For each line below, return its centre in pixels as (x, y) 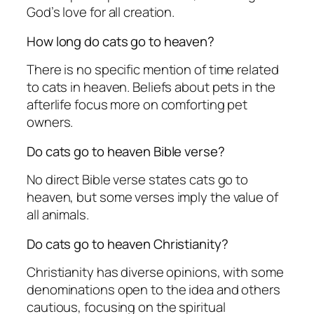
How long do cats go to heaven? (121, 41)
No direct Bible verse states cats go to (138, 180)
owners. (50, 122)
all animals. (58, 215)
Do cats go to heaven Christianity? (128, 244)
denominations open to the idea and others (153, 290)
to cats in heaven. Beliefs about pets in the (151, 87)
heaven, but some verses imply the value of (152, 197)
